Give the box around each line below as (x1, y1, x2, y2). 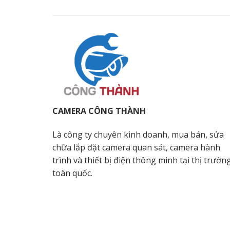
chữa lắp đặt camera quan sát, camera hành (52, 141, 220, 153)
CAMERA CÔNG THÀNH (52, 105, 146, 117)
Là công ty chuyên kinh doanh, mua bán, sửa (52, 128, 224, 140)
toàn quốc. (52, 167, 92, 179)
